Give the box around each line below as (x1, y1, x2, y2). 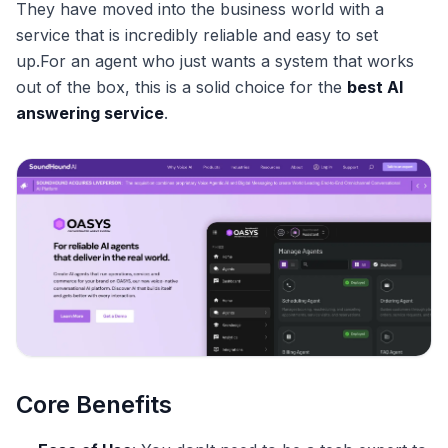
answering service (16, 102, 164, 123)
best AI (347, 76, 403, 97)
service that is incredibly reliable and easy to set (16, 24, 378, 45)
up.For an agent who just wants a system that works (16, 50, 414, 71)
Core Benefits (16, 390, 172, 420)
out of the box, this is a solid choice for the (16, 76, 347, 97)
